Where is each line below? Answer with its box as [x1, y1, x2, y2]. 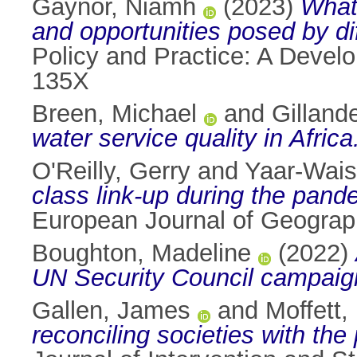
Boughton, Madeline [32, 239, 251, 268]
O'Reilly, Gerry [32, 157, 190, 186]
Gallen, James [32, 296, 190, 325]
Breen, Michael [32, 100, 197, 128]
